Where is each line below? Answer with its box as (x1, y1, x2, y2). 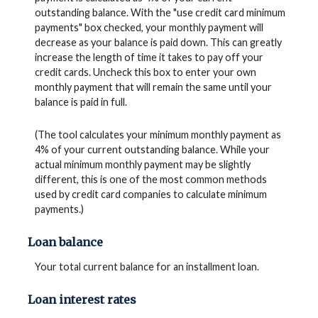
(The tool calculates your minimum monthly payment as (34, 128, 281, 141)
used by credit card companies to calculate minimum (34, 187, 267, 200)
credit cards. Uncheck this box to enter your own (34, 66, 256, 79)
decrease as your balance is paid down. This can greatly (34, 36, 282, 49)
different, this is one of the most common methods (34, 172, 267, 185)
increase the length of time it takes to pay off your (34, 51, 263, 64)
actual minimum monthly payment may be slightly (34, 158, 251, 170)
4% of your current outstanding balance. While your (34, 143, 270, 155)
